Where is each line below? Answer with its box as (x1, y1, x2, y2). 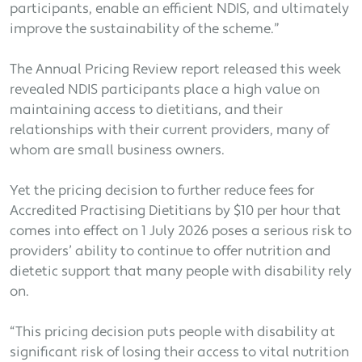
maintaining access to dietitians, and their (10, 103, 283, 118)
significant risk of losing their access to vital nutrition (10, 346, 349, 360)
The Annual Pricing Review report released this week (10, 63, 341, 78)
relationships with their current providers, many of (10, 124, 329, 138)
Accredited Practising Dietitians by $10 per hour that (10, 204, 341, 219)
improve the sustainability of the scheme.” (10, 23, 280, 37)
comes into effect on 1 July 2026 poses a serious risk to (10, 225, 351, 239)
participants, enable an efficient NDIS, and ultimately (10, 2, 349, 17)
